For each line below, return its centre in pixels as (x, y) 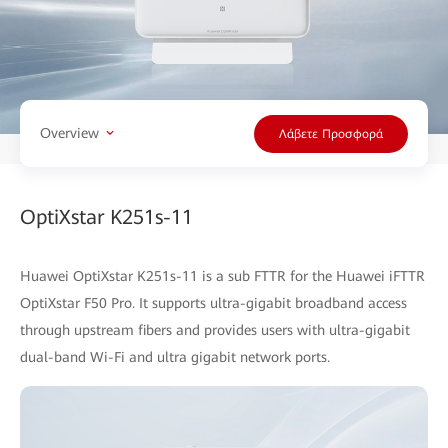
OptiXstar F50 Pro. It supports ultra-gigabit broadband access (213, 302)
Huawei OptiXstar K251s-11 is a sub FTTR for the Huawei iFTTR (222, 275)
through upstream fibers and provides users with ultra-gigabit (215, 329)
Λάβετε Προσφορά (331, 134)
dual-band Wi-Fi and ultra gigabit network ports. (175, 356)
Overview (69, 133)
